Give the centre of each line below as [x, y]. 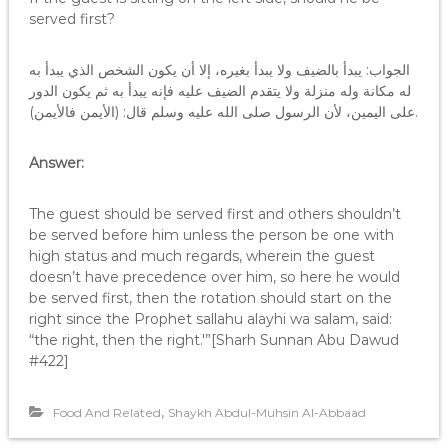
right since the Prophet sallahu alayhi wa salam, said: [210, 319]
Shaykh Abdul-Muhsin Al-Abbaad [266, 412]
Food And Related [106, 412]
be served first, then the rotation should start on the [210, 298]
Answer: [56, 163]
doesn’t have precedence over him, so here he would [214, 277]
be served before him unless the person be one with [211, 235]
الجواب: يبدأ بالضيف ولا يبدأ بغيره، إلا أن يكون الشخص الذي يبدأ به [219, 70]
